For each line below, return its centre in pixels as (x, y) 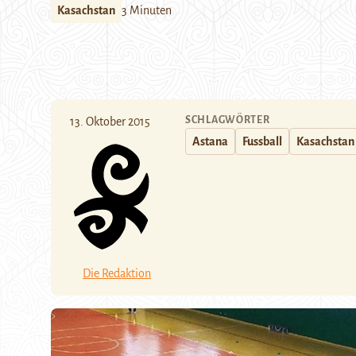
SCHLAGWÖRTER (228, 120)
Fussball (262, 141)
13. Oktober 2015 (110, 122)
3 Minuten (147, 10)
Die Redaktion (117, 273)
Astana (210, 141)
